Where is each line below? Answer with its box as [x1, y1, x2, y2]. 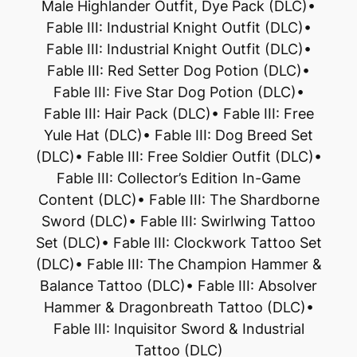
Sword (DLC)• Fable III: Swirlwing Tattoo [41, 212, 316, 229]
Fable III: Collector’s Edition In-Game [57, 169, 300, 186]
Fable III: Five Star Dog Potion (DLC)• [53, 83, 304, 100]
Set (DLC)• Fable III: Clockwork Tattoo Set [35, 233, 322, 251]
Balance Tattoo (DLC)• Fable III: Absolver [40, 277, 317, 294]
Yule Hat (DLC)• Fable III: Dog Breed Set [44, 126, 313, 143]
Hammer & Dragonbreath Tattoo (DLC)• [43, 298, 314, 316]
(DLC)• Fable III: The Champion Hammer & [35, 255, 322, 273]
